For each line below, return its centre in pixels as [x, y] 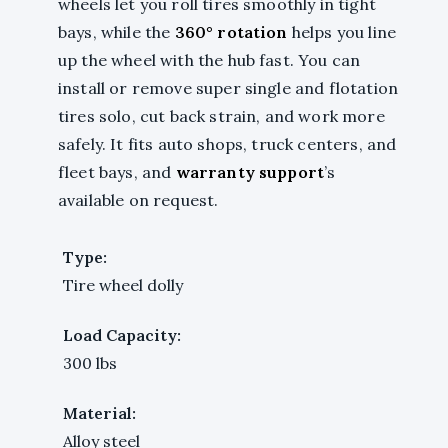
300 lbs [90, 362]
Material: [99, 412]
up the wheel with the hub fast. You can [209, 59]
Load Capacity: [122, 334]
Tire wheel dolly [123, 284]
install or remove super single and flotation [228, 87]
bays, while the [116, 31]
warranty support [250, 171]
